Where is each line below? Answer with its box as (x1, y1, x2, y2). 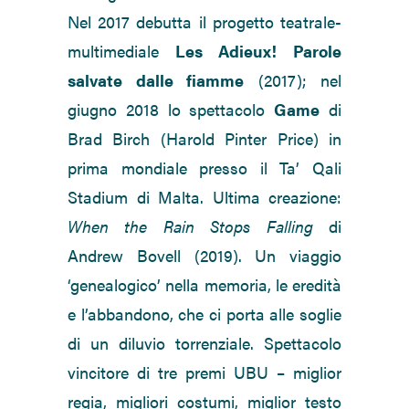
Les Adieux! (175, 39, 277, 63)
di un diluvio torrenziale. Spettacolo (68, 331, 341, 355)
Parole (293, 39, 341, 63)
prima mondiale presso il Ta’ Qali (68, 156, 341, 180)
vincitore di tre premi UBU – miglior (68, 361, 341, 384)
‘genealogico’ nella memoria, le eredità (68, 273, 341, 297)
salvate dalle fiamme (68, 68, 244, 92)
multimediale (68, 39, 175, 63)
